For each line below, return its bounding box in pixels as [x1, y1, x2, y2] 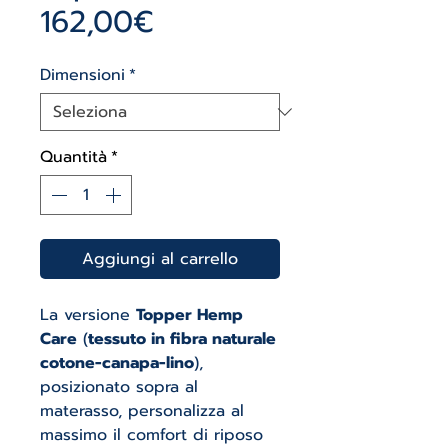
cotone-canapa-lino [40, 351, 194, 375]
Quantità [40, 145, 107, 169]
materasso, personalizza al [40, 399, 244, 423]
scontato [153, 35, 277, 81]
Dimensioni [40, 63, 125, 87]
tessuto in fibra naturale [88, 327, 276, 351]
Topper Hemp [136, 303, 243, 327]
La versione [40, 303, 136, 327]
